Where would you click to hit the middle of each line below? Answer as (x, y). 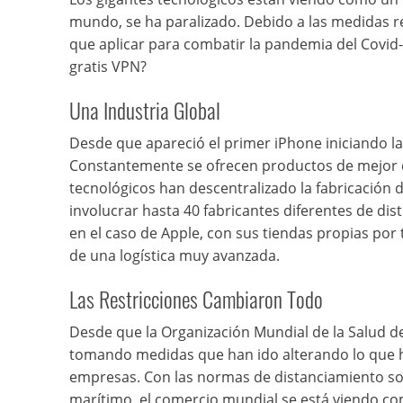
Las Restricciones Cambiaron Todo (196, 299)
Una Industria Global (145, 110)
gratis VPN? (108, 67)
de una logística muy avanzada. (175, 255)
